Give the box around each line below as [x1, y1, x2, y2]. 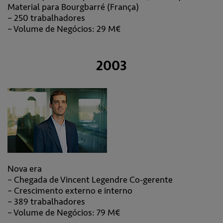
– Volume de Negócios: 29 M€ [7, 23, 121, 34]
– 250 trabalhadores [7, 12, 85, 23]
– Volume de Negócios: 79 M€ [7, 207, 120, 218]
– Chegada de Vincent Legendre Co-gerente [7, 174, 173, 185]
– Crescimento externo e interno [7, 185, 132, 196]
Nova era [7, 163, 42, 174]
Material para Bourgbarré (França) [7, 1, 139, 12]
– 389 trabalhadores [7, 196, 85, 207]
